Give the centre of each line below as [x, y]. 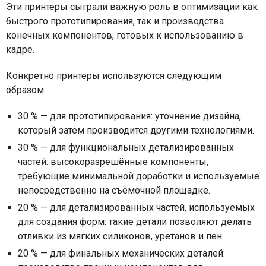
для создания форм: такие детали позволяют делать [135, 221]
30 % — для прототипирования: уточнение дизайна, [129, 116]
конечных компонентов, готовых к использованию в [125, 35]
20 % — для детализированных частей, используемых [136, 207]
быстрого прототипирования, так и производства [115, 21]
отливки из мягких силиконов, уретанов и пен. [121, 236]
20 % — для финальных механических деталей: [121, 253]
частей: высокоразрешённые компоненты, [113, 161]
